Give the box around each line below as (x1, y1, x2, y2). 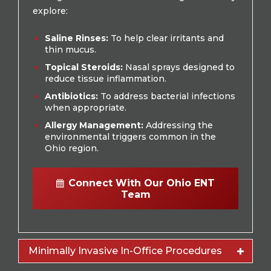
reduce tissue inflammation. (45, 73, 166, 84)
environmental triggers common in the (45, 131, 216, 142)
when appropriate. (45, 102, 126, 113)
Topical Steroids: (45, 61, 123, 73)
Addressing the (143, 119, 213, 131)
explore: (33, 5, 68, 16)
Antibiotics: (45, 90, 98, 102)
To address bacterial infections (98, 90, 235, 102)
